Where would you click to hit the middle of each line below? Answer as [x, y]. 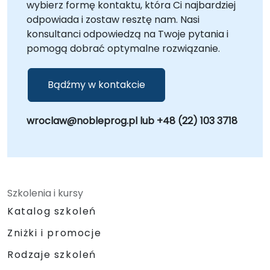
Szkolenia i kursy [45, 193]
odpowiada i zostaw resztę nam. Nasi [113, 19]
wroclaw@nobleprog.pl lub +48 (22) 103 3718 [132, 121]
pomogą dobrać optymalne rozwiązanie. [123, 48]
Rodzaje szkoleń [52, 254]
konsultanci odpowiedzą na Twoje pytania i [127, 34]
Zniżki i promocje [55, 233]
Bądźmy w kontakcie [96, 84]
